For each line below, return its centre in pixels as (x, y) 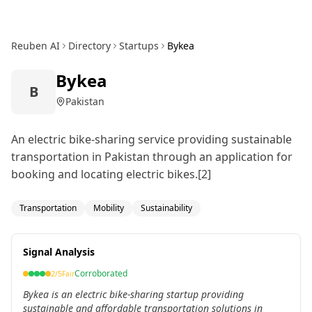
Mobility (109, 208)
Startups (139, 46)
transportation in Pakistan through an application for (152, 157)
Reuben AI (36, 46)
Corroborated (101, 273)
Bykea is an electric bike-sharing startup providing (133, 294)
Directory (89, 46)
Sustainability (166, 208)
